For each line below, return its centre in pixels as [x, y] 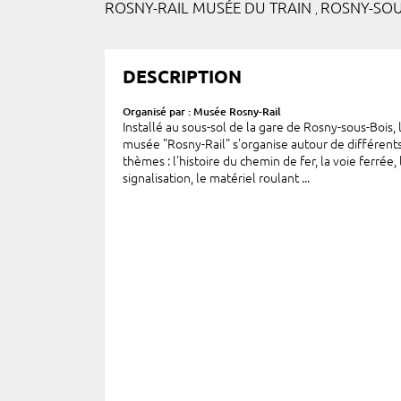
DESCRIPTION [182, 77]
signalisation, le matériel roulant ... [216, 178]
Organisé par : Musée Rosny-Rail [202, 111]
